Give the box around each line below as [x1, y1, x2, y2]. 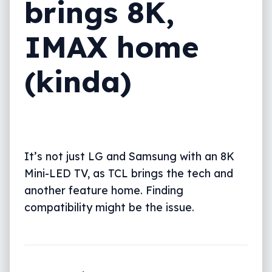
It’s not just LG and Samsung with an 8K [24, 149, 234, 163]
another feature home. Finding [24, 183, 183, 197]
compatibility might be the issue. [24, 200, 194, 214]
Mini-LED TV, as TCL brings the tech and [24, 166, 233, 180]
